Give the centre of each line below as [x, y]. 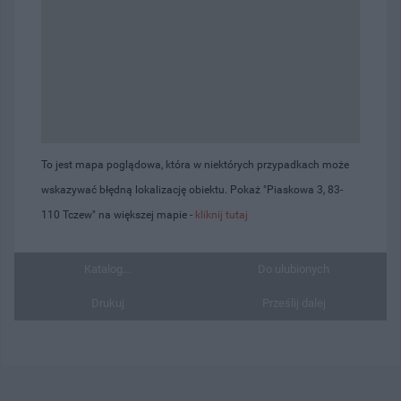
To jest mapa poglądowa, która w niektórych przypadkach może [195, 164]
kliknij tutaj [222, 214]
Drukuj [107, 303]
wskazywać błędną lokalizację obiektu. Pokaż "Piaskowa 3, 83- [192, 189]
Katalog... [107, 269]
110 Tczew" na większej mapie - [118, 214]
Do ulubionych [294, 269]
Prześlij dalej [294, 303]
